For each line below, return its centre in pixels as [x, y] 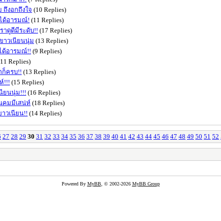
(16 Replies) [43, 92]
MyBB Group [146, 184]
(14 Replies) [45, 113]
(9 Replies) [46, 51]
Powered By [74, 184]
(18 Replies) [48, 103]
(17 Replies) [55, 30]
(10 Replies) [49, 9]
